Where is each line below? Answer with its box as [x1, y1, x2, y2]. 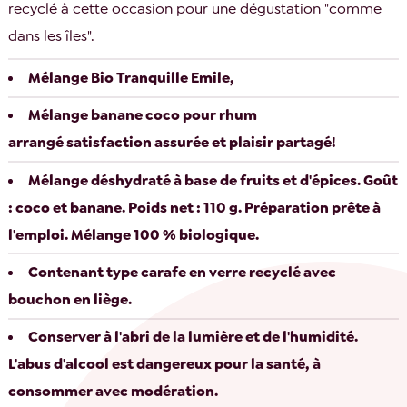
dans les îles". [8, 26, 95, 46]
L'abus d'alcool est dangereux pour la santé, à [8, 354, 322, 374]
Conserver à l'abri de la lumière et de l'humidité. [28, 327, 359, 347]
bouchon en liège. [8, 289, 133, 309]
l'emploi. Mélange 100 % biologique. [8, 224, 260, 244]
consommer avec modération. [8, 382, 219, 402]
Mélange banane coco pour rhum [28, 105, 258, 125]
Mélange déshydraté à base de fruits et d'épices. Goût [28, 170, 399, 190]
